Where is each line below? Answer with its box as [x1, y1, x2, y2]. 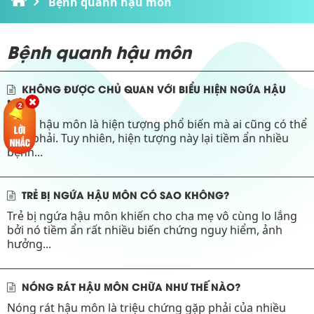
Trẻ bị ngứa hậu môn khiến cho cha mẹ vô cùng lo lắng [7, 207, 297, 224]
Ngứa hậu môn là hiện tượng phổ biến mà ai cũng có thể [7, 116, 307, 132]
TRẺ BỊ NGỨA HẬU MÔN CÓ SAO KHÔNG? [19, 186, 229, 202]
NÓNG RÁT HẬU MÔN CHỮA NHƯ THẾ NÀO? [19, 278, 240, 294]
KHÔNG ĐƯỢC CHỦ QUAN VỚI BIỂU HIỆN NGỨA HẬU [19, 81, 286, 96]
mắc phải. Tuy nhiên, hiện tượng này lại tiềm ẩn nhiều [7, 130, 289, 146]
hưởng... [7, 235, 51, 252]
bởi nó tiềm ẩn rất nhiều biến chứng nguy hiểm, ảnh [7, 221, 282, 238]
